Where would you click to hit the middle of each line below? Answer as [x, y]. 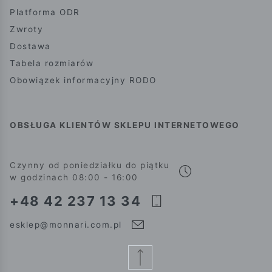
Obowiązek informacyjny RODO [83, 80]
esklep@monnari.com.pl [66, 225]
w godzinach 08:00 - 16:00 [74, 178]
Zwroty [26, 29]
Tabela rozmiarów [52, 63]
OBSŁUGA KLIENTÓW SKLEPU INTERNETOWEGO [125, 125]
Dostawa [30, 46]
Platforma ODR [45, 12]
